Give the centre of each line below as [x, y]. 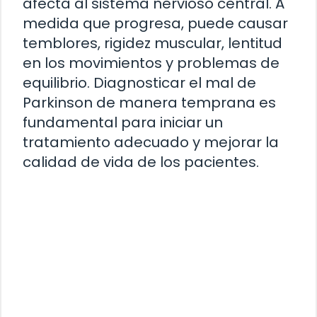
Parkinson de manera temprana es [149, 102]
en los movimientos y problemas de [151, 63]
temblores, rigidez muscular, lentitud [152, 43]
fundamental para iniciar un [123, 122]
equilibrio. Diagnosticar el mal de [139, 82]
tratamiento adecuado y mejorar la [151, 142]
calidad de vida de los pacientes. [141, 162]
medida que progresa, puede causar [155, 23]
